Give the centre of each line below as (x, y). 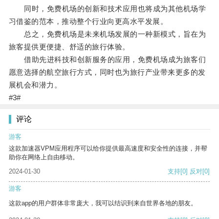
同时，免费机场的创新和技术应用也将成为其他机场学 (107, 9)
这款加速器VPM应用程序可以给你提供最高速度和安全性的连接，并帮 (108, 149)
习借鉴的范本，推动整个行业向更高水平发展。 (88, 22)
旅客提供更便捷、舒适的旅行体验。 (69, 47)
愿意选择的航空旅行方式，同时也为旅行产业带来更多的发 (107, 72)
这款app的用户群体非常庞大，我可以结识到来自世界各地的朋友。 (103, 203)
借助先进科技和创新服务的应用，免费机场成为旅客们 (107, 60)
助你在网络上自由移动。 (44, 157)
